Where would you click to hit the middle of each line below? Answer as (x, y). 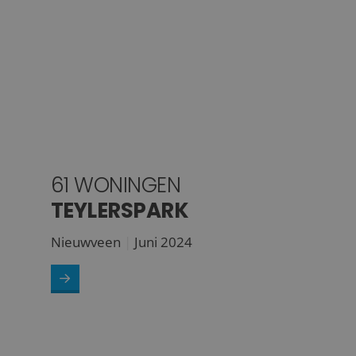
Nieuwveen (85, 242)
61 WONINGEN (116, 185)
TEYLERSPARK (120, 210)
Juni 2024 (163, 242)
